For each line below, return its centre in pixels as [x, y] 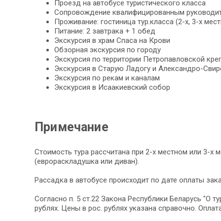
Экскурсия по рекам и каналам [107, 78]
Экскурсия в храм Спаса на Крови [112, 41]
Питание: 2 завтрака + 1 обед [105, 31]
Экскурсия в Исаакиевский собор [112, 88]
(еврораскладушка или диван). [87, 162]
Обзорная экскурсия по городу [108, 50]
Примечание [72, 127]
